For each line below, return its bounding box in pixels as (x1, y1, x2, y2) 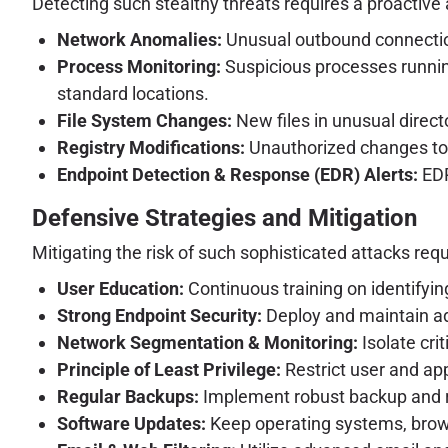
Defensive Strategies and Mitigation (32, 204, 417, 233)
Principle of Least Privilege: (57, 359, 281, 381)
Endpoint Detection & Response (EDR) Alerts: (57, 163, 418, 185)
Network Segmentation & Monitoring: (57, 332, 358, 354)
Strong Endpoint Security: (57, 305, 262, 327)
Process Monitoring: (57, 55, 221, 77)
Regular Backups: (57, 386, 199, 408)
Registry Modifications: (57, 136, 245, 158)
